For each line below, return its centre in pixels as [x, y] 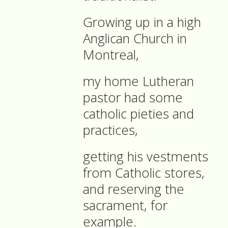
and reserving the [134, 189]
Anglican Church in [135, 39]
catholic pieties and [138, 114]
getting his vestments [146, 157]
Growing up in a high [142, 22]
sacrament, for [125, 206]
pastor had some [133, 98]
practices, [112, 130]
